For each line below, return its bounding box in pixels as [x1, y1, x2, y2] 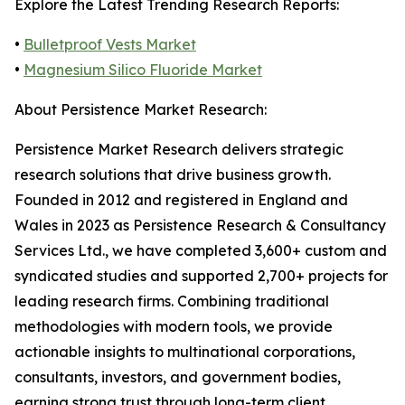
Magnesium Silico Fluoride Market [24, 61, 262, 80]
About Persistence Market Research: [14, 100, 267, 119]
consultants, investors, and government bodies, [14, 368, 341, 387]
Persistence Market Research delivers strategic [14, 140, 344, 159]
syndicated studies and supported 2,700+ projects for [14, 267, 388, 286]
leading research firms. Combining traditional [14, 292, 329, 311]
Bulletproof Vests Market [24, 35, 196, 54]
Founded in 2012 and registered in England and [14, 191, 348, 210]
